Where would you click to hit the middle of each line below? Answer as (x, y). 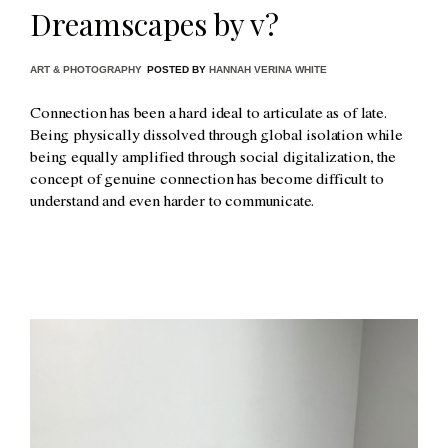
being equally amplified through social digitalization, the (213, 159)
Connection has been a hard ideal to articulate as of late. (208, 115)
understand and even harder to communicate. (172, 203)
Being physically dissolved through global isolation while (216, 137)
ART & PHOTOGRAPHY (86, 70)
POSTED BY (178, 70)
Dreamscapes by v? (154, 24)
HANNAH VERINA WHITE (268, 70)
